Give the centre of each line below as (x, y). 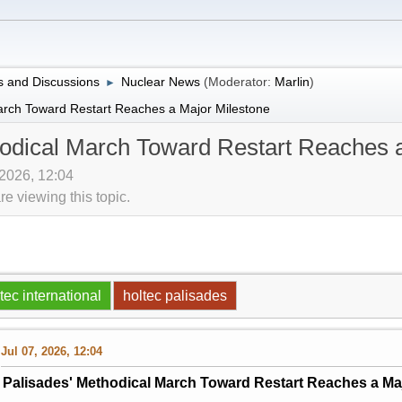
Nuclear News (160, 81)
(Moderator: (239, 81)
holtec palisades (175, 296)
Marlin (292, 81)
